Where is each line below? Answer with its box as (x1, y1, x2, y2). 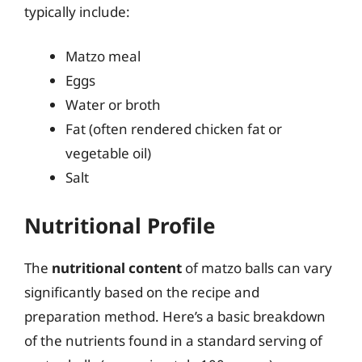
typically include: (24, 2, 130, 21)
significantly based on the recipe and (24, 282, 259, 301)
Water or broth (65, 95, 161, 114)
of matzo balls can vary (182, 258, 332, 277)
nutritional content (52, 258, 182, 277)
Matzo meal (65, 47, 141, 65)
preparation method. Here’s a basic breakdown (24, 306, 326, 326)
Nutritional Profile (24, 210, 216, 240)
